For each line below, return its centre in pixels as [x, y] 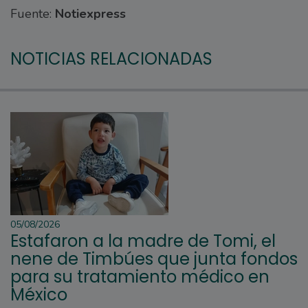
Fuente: [33, 14]
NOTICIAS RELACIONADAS [111, 59]
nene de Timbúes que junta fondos [154, 259]
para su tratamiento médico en [140, 277]
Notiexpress [90, 14]
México [39, 295]
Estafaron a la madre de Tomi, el [143, 241]
